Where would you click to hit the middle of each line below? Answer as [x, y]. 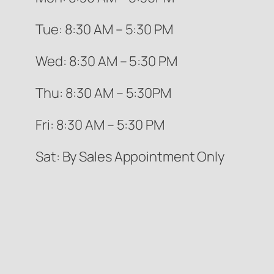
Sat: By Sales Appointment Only [130, 157]
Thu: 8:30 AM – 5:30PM [103, 93]
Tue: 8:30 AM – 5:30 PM [104, 30]
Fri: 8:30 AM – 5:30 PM [100, 125]
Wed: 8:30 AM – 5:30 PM [106, 61]
